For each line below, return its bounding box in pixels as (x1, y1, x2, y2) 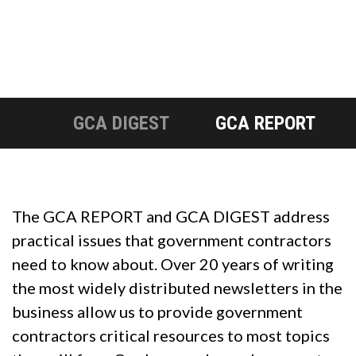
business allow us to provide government (12, 301, 303, 321)
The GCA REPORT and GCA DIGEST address (12, 206, 330, 226)
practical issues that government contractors (12, 230, 331, 250)
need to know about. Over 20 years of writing (12, 253, 334, 273)
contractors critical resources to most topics (12, 325, 330, 345)
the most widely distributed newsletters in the (12, 277, 342, 297)
